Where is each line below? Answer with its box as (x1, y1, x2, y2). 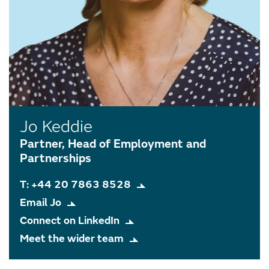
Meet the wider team (20, 232, 124, 246)
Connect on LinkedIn (20, 214, 119, 228)
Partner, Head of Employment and (20, 136, 206, 152)
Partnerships (20, 151, 91, 166)
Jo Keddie (20, 116, 92, 138)
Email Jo (20, 196, 61, 210)
